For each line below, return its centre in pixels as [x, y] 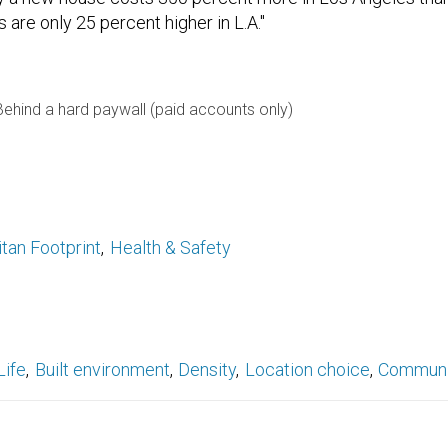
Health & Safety [170, 247]
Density [207, 369]
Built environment [102, 369]
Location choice [307, 369]
